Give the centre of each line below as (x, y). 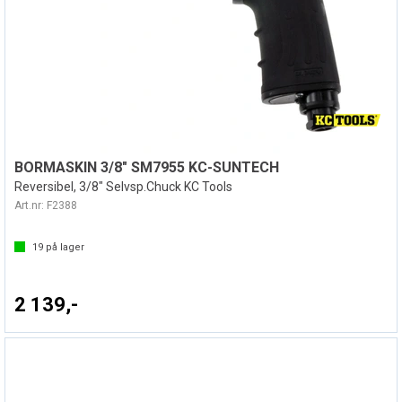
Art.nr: (31, 205)
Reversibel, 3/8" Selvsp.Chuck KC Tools (123, 187)
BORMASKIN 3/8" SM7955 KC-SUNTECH (147, 167)
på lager (64, 247)
